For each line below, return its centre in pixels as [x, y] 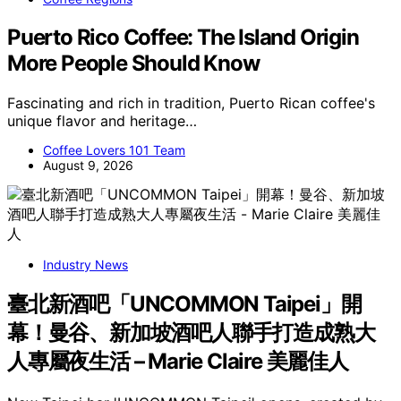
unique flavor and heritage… [102, 121]
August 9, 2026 [88, 166]
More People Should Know [133, 64]
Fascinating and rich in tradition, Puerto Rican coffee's [191, 103]
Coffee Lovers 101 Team [114, 150]
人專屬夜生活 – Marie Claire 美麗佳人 [178, 362]
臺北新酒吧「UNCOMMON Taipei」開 [184, 304]
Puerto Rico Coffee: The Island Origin [183, 38]
